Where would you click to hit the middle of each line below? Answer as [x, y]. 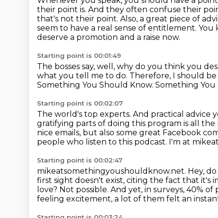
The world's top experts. [85, 114]
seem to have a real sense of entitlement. [118, 28]
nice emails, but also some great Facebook [120, 133]
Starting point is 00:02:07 [80, 103]
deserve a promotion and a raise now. [109, 37]
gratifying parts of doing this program [110, 123]
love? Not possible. [74, 190]
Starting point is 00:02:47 [80, 160]
